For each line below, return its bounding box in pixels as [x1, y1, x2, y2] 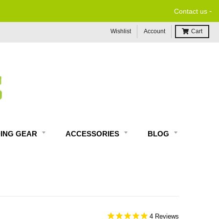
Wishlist [110, 28, 131, 35]
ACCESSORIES [66, 130, 121, 138]
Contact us [174, 7, 207, 15]
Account [144, 28, 165, 35]
